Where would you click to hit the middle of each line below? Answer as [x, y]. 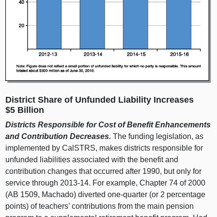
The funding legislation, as [158, 136]
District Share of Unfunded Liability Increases [100, 100]
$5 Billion [25, 110]
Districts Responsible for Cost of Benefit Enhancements [108, 124]
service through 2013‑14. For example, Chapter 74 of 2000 [106, 183]
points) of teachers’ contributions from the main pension [100, 206]
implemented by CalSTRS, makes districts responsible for [104, 148]
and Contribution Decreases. [59, 136]
